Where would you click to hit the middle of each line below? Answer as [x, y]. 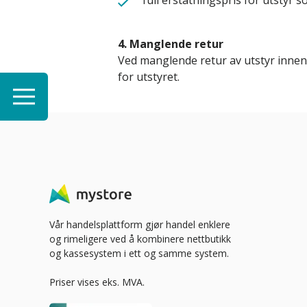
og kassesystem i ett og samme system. [139, 253]
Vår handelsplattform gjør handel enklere [140, 224]
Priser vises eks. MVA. [97, 282]
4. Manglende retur [171, 44]
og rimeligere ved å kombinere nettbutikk [140, 239]
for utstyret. [149, 77]
